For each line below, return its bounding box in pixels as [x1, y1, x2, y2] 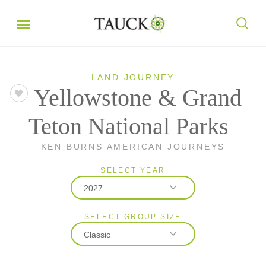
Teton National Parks [28, 113, 229, 140]
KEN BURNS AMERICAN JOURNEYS [40, 142, 226, 151]
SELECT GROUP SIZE [84, 213, 182, 221]
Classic [84, 230, 110, 239]
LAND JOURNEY [91, 72, 175, 82]
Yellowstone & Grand [33, 84, 242, 111]
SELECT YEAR [100, 166, 166, 175]
